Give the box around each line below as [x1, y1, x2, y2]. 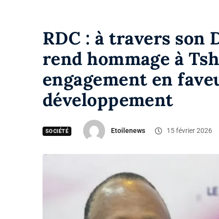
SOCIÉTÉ [45, 128, 69, 134]
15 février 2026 [165, 126, 213, 134]
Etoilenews [111, 126, 146, 134]
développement [43, 88, 174, 111]
